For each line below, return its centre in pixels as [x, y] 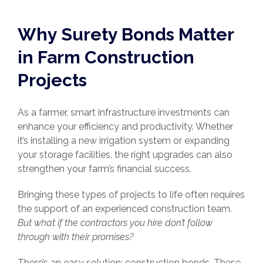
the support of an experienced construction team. [125, 209]
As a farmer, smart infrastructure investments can [124, 113]
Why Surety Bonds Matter [126, 35]
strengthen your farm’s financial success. [104, 169]
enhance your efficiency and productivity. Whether [125, 127]
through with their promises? [75, 237]
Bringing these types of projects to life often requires [131, 195]
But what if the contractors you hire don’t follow [115, 223]
